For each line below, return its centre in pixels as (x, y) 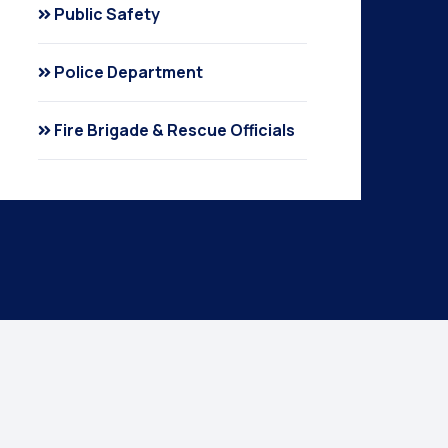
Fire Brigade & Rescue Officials (175, 130)
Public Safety (107, 14)
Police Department (129, 72)
